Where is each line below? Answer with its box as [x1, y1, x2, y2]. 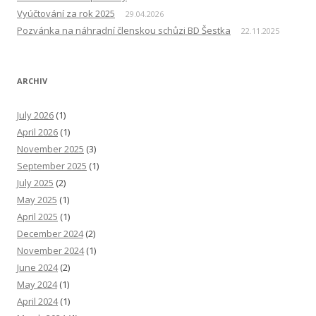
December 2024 [17, 227, 83, 241]
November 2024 [17, 244, 84, 257]
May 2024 [17, 278, 57, 291]
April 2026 [17, 126, 58, 139]
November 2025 [17, 142, 84, 156]
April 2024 [17, 295, 58, 308]
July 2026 [17, 109, 54, 122]
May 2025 [17, 193, 57, 207]
